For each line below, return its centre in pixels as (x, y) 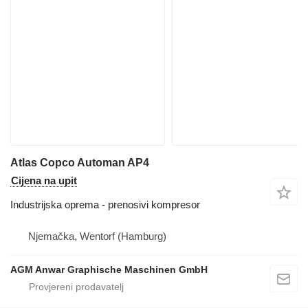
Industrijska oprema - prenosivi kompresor (105, 204)
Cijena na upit (44, 180)
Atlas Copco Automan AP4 (80, 162)
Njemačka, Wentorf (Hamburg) (97, 236)
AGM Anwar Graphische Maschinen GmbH (109, 269)
